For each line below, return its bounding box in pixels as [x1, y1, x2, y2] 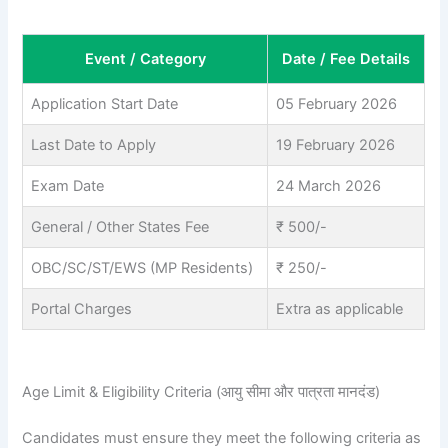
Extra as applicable [276, 300, 404, 319]
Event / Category [84, 50, 206, 69]
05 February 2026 [276, 95, 398, 114]
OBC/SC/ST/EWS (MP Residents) [31, 259, 254, 278]
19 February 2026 [276, 136, 396, 155]
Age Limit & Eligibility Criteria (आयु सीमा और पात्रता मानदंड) [22, 383, 381, 402]
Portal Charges [31, 300, 133, 319]
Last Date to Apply [31, 136, 157, 155]
